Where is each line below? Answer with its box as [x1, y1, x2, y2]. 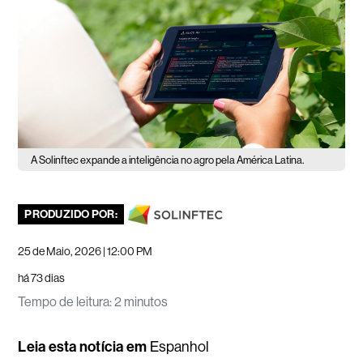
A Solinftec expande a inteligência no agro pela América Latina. [31, 154, 305, 167]
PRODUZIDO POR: [24, 207, 117, 222]
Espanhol [150, 339, 210, 356]
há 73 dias [18, 271, 66, 285]
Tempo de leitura [18, 294, 110, 310]
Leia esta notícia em [18, 338, 147, 357]
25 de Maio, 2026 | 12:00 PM [18, 245, 153, 258]
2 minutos [114, 294, 169, 310]
